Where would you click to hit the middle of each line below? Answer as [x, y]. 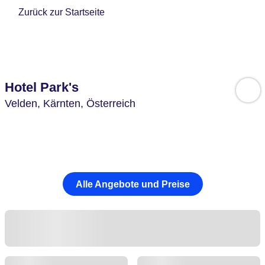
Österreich [111, 104]
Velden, [24, 104]
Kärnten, [65, 104]
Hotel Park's [42, 87]
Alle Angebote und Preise [132, 184]
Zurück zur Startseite [62, 12]
